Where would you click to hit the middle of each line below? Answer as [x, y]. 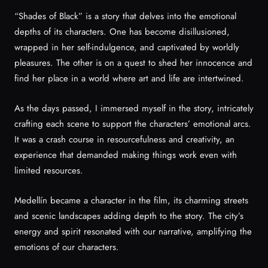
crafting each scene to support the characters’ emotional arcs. [133, 124]
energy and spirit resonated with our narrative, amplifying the [133, 231]
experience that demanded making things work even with [126, 155]
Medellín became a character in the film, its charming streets [131, 200]
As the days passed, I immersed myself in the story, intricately [134, 108]
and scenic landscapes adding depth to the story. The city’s [129, 216]
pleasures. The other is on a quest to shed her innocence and [133, 63]
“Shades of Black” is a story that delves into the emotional [125, 16]
